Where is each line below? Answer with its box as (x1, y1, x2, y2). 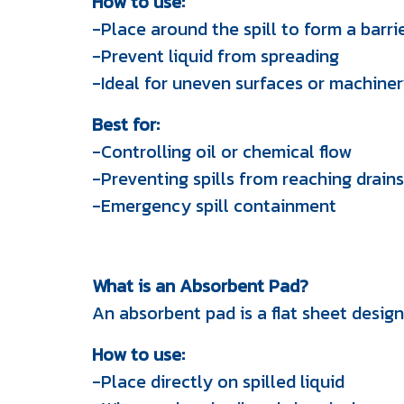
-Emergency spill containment (92, 192, 336, 219)
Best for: (92, 111, 160, 138)
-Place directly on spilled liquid (92, 368, 344, 395)
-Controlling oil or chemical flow (92, 138, 352, 165)
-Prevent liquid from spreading (92, 42, 339, 69)
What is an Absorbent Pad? (92, 272, 308, 299)
